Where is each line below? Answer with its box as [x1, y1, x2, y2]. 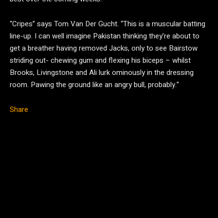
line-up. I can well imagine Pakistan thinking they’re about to [10, 31, 200, 41]
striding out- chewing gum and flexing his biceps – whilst [10, 55, 191, 66]
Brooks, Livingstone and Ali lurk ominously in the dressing [10, 67, 194, 78]
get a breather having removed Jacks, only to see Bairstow [10, 43, 198, 54]
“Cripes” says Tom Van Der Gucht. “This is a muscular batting [10, 18, 205, 29]
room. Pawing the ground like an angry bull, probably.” [10, 79, 179, 90]
